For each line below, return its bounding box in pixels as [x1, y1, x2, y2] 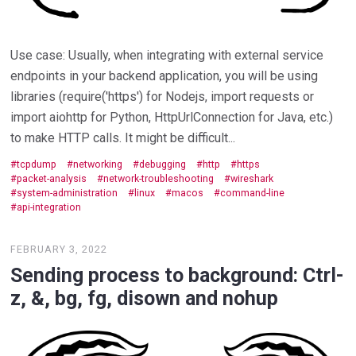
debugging [139, 157, 187, 170]
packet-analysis [17, 172, 87, 184]
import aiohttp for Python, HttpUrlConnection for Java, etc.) [10, 110, 334, 126]
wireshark [230, 172, 274, 184]
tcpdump [17, 157, 57, 170]
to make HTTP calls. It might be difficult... [10, 130, 236, 146]
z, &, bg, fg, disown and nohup [10, 286, 279, 310]
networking [73, 157, 123, 170]
